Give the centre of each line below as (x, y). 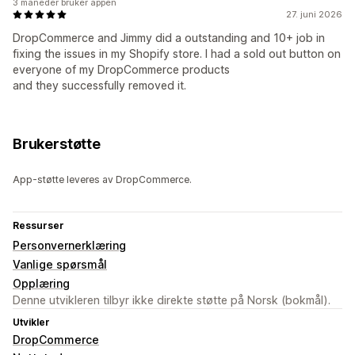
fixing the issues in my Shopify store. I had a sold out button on (177, 53)
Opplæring (41, 283)
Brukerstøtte (57, 143)
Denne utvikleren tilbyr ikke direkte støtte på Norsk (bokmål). (172, 300)
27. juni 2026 (314, 14)
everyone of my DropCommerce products (121, 69)
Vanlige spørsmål (60, 264)
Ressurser (38, 225)
